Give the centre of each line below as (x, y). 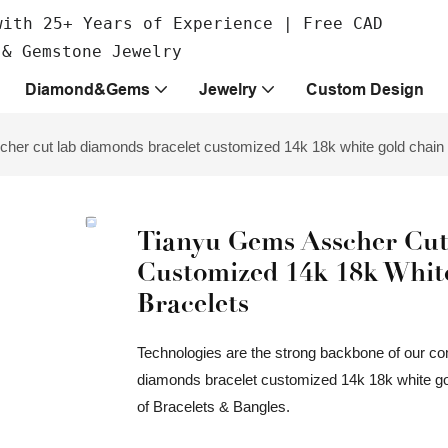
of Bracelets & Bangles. (217, 407)
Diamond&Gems (87, 89)
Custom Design (365, 89)
